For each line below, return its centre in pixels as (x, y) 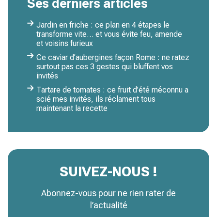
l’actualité (108, 205)
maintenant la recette (72, 108)
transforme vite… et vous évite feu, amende (109, 34)
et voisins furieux (65, 43)
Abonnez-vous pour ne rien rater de (108, 193)
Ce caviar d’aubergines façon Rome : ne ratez (113, 57)
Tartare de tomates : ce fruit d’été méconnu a (112, 90)
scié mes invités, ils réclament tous (96, 99)
